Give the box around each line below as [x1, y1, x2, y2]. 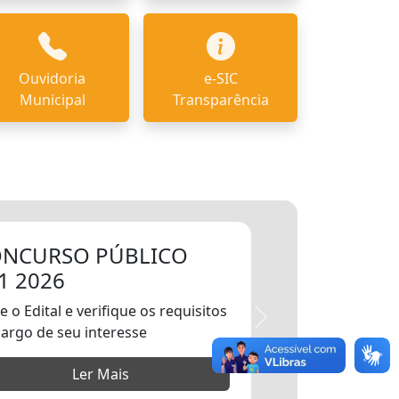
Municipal [19, 90, 85, 110]
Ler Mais [72, 364, 130, 384]
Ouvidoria [19, 69, 86, 88]
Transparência [172, 90, 269, 110]
